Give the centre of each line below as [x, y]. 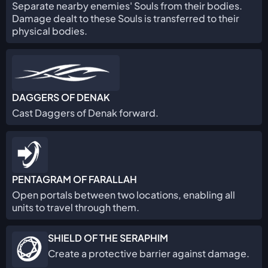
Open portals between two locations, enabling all [124, 195]
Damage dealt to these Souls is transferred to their [126, 18]
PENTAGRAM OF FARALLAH [74, 179]
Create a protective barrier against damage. [149, 253]
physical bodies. [50, 31]
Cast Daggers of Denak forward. [85, 113]
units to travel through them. [76, 207]
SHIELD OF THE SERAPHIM [108, 238]
